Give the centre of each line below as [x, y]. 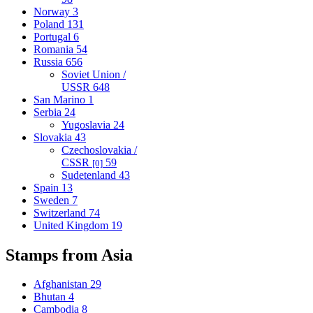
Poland [50, 24]
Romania [55, 49]
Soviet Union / [94, 74]
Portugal [53, 36]
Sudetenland [90, 175]
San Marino [61, 99]
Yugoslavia [87, 124]
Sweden [53, 200]
